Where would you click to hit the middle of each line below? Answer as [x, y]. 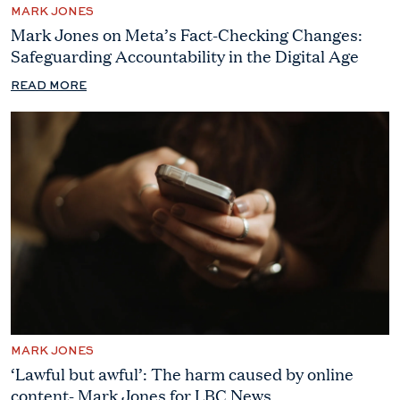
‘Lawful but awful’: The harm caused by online [182, 374]
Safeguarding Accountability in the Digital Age [185, 56]
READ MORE [49, 86]
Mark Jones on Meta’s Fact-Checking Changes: [187, 34]
